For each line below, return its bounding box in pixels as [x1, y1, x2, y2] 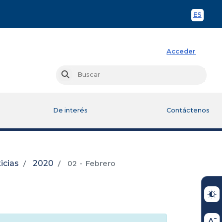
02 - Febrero [65, 158, 115, 168]
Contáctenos [166, 106, 210, 114]
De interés [53, 106, 88, 114]
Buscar [68, 71, 92, 79]
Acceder [166, 47, 196, 55]
